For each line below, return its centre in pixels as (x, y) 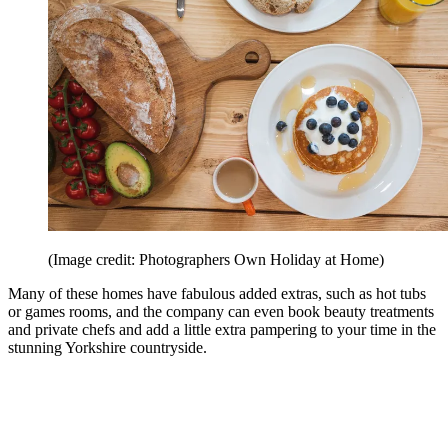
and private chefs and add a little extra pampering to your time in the (222, 330)
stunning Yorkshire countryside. (107, 348)
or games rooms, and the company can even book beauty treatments (221, 312)
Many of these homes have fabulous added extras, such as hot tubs (217, 294)
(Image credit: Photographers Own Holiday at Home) (216, 260)
